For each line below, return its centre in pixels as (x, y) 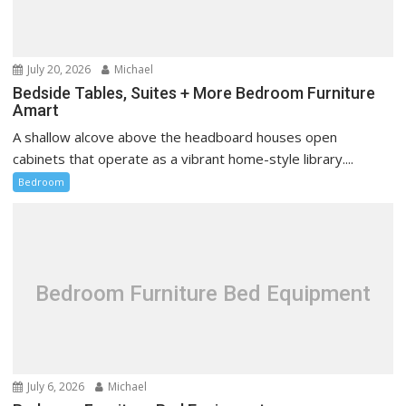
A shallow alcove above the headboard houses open (175, 137)
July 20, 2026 (58, 70)
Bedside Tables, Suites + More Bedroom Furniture (194, 93)
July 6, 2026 (55, 387)
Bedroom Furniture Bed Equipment (203, 293)
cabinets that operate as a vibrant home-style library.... (184, 159)
